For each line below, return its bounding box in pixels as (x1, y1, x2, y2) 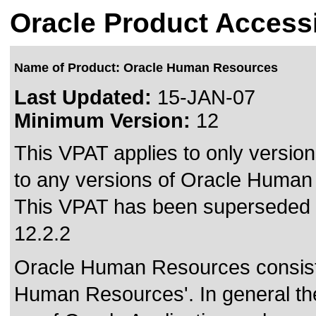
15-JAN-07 (152, 86, 255, 109)
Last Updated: (14, 86, 152, 109)
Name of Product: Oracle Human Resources (14, 61, 278, 75)
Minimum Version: (14, 109, 190, 132)
